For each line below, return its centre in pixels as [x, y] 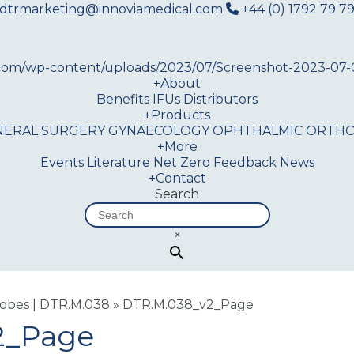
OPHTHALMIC [258, 131]
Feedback [245, 162]
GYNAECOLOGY [159, 131]
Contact [181, 178]
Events [62, 162]
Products [181, 115]
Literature [118, 162]
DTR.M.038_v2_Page [188, 305]
